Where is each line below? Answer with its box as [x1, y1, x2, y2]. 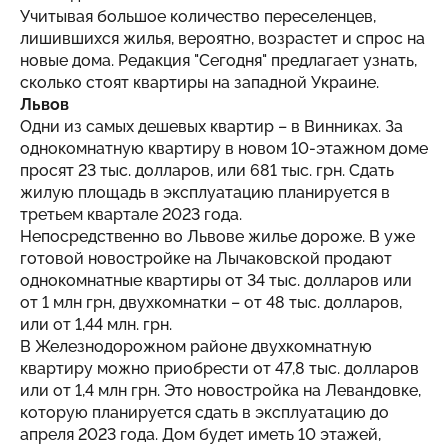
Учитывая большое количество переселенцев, [20, 6, 376, 26]
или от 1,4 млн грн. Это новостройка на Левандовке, [20, 380, 421, 400]
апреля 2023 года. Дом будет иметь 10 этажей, [20, 424, 381, 444]
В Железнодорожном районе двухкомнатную [20, 336, 372, 356]
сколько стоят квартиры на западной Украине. [20, 72, 379, 92]
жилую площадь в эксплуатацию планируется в [20, 182, 390, 202]
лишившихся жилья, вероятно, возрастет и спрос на [20, 28, 425, 48]
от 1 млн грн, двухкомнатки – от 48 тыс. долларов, [20, 292, 402, 312]
